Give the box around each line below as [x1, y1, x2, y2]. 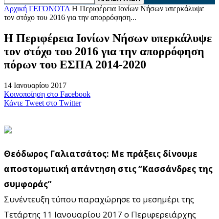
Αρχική [4, 4, 27, 13]
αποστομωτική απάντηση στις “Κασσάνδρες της [4, 163, 213, 175]
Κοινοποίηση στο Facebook [4, 89, 90, 98]
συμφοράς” [4, 178, 52, 190]
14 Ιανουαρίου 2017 [4, 81, 66, 89]
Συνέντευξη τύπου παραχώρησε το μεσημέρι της [4, 193, 194, 205]
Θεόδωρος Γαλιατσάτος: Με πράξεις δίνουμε [4, 148, 197, 159]
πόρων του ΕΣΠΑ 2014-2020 [4, 58, 146, 71]
